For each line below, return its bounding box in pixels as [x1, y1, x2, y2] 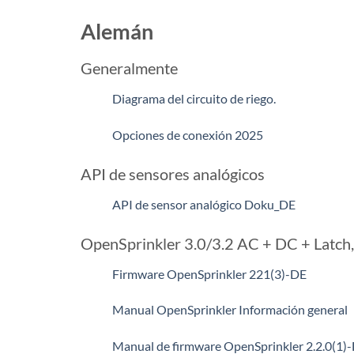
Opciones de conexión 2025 [112, 126, 263, 142]
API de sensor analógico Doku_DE [112, 196, 296, 212]
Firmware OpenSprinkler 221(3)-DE [112, 265, 307, 281]
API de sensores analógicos [81, 164, 265, 183]
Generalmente [81, 58, 178, 78]
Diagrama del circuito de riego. [112, 91, 276, 107]
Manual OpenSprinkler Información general [112, 302, 348, 318]
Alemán [81, 17, 153, 44]
